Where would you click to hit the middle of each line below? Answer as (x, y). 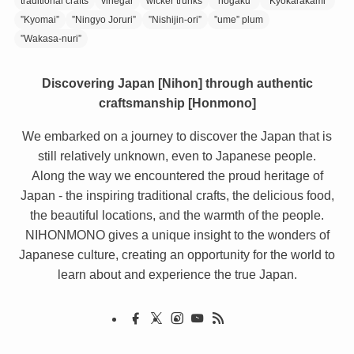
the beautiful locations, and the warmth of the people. (177, 215)
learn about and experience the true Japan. (177, 274)
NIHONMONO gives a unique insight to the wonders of (177, 234)
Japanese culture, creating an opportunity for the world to (177, 254)
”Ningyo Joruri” (104, 20)
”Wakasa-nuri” (51, 39)
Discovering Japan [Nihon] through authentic (177, 83)
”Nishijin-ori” (175, 20)
